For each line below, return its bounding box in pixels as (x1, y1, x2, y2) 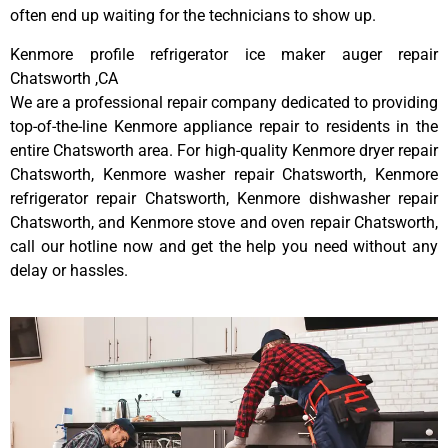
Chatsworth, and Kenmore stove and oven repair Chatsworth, (10, 212, 438, 232)
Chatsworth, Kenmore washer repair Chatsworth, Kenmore (10, 164, 438, 184)
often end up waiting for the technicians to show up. (10, 6, 376, 26)
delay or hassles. (10, 260, 128, 280)
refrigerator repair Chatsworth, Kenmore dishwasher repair (10, 188, 438, 208)
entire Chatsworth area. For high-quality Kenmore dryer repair (10, 140, 438, 160)
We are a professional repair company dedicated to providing (10, 92, 438, 112)
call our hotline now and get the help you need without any (10, 236, 438, 256)
